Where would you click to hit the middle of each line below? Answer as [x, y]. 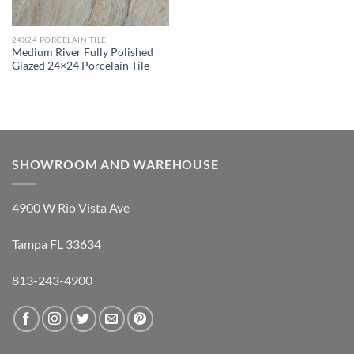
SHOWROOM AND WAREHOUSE [115, 164]
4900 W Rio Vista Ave [71, 207]
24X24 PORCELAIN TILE [59, 39]
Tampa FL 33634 [56, 243]
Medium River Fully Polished [82, 53]
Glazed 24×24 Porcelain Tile [80, 66]
